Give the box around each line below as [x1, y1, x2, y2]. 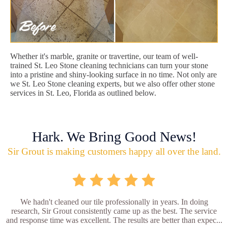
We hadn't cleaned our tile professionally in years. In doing [20, 197, 208, 206]
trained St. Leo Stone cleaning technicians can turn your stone [10, 61, 208, 70]
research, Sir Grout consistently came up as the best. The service [11, 206, 217, 215]
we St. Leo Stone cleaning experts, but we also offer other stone [10, 79, 215, 88]
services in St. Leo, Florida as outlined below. [10, 88, 156, 97]
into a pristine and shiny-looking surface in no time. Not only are [10, 70, 217, 79]
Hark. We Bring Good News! [32, 128, 196, 145]
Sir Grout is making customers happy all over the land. [7, 146, 221, 157]
